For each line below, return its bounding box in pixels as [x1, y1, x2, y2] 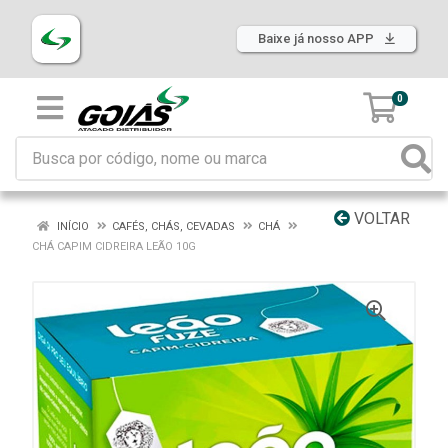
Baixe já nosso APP [258, 31, 377, 46]
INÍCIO [54, 220, 89, 233]
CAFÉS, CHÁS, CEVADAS [112, 220, 235, 233]
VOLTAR [350, 209, 410, 228]
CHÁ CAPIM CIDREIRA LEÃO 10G [32, 240, 196, 253]
